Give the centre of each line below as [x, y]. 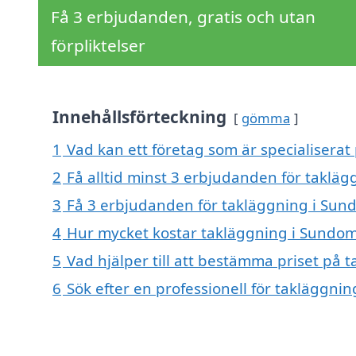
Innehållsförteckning [139, 117]
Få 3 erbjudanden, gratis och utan [183, 17]
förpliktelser [98, 46]
